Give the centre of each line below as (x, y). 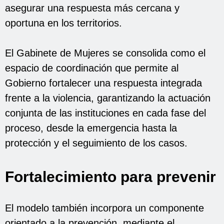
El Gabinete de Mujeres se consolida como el (105, 53)
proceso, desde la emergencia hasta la (91, 128)
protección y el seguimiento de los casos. (96, 143)
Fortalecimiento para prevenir (110, 176)
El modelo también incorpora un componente (104, 208)
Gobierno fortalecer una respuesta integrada (103, 83)
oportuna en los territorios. (63, 23)
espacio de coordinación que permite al (92, 68)
